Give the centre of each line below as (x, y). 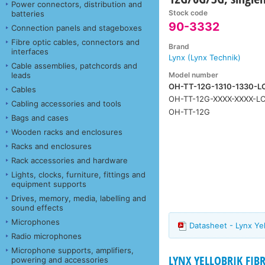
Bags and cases (40, 117)
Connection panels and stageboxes (77, 28)
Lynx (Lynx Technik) (205, 58)
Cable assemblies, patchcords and (74, 65)
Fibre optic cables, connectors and (75, 42)
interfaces (30, 51)
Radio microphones (46, 236)
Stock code (188, 13)
